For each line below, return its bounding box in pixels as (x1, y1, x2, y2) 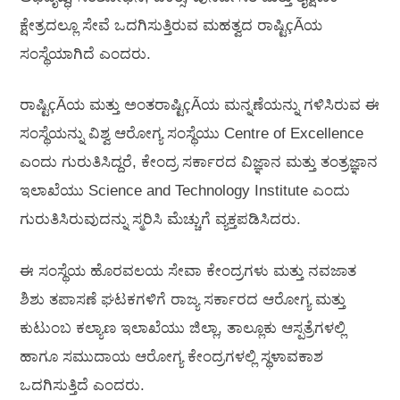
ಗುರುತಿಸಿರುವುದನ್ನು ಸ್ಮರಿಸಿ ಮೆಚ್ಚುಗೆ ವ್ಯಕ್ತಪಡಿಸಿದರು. (20, 211, 301, 229)
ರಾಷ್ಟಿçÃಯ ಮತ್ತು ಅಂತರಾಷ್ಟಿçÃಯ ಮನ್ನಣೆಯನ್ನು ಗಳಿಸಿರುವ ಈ (20, 96, 379, 114)
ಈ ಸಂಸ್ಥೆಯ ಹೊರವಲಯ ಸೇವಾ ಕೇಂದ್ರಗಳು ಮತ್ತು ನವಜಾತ (20, 262, 356, 279)
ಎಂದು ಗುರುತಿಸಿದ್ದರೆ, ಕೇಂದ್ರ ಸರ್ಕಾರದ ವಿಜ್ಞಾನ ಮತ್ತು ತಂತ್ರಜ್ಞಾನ (20, 154, 378, 171)
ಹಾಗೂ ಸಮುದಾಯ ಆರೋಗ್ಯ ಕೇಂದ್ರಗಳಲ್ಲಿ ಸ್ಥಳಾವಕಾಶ (20, 347, 323, 365)
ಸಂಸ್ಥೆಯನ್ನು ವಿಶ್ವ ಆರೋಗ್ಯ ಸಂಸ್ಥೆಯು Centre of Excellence (20, 125, 363, 143)
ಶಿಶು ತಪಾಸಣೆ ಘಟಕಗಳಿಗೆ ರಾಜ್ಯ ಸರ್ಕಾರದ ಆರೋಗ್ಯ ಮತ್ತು (20, 290, 346, 308)
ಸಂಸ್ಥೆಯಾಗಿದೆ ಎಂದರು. (20, 45, 151, 62)
